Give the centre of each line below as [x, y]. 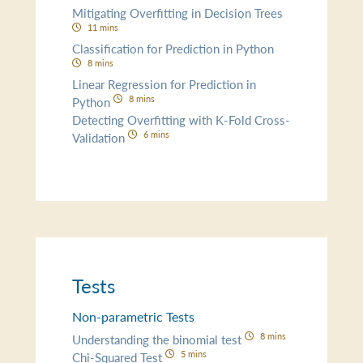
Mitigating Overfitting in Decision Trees [178, 12]
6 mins [156, 133]
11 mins [102, 26]
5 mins [193, 353]
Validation [100, 137]
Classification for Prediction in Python [173, 48]
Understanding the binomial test [159, 339]
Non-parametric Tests [134, 316]
